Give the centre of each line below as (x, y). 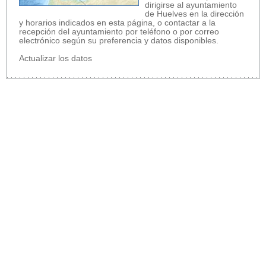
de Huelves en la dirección (194, 14)
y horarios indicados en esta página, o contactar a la (117, 23)
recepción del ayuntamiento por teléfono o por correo (119, 31)
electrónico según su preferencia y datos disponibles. (119, 40)
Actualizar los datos (56, 58)
